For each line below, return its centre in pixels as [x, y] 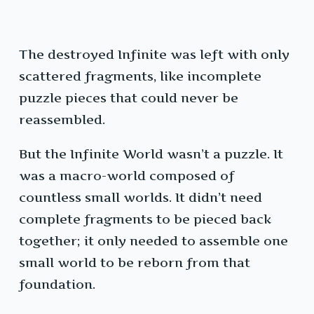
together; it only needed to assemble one [153, 241]
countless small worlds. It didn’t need [141, 198]
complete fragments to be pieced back [145, 219]
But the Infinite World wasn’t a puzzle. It [151, 154]
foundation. [57, 285]
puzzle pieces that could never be [129, 98]
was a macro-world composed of [127, 176]
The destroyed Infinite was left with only [154, 55]
